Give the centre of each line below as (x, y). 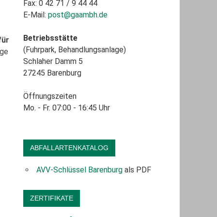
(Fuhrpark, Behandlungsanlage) (74, 50)
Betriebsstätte (50, 38)
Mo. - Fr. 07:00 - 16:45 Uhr (66, 108)
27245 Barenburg (52, 73)
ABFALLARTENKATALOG (69, 147)
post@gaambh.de (77, 15)
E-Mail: (35, 15)
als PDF (137, 170)
